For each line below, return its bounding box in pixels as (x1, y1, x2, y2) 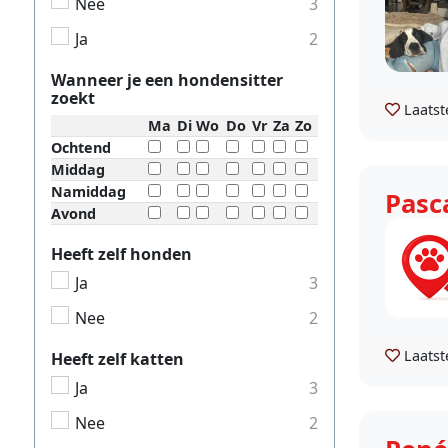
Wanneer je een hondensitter (51, 68, 283, 91)
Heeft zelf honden (51, 242, 192, 265)
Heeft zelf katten (51, 348, 184, 371)
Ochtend (51, 137, 111, 157)
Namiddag (51, 181, 126, 201)
